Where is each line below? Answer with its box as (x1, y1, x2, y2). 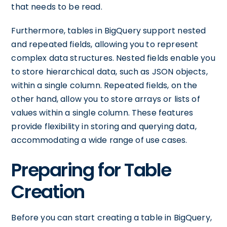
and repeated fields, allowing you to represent (11, 39, 199, 50)
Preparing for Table (11, 157, 172, 183)
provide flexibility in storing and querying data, (11, 121, 197, 132)
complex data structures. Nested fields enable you (11, 52, 215, 64)
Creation (11, 179, 85, 205)
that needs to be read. (11, 1, 102, 13)
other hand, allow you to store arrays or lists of (11, 93, 200, 105)
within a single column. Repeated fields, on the (11, 80, 198, 91)
